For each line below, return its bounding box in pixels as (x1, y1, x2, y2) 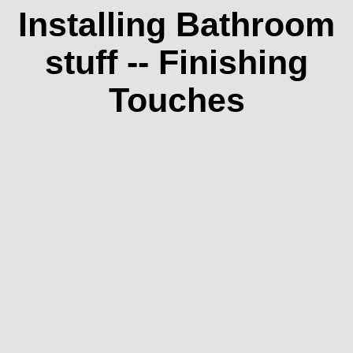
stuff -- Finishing (45, 44, 308, 81)
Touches (108, 82, 245, 119)
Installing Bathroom (18, 6, 335, 43)
